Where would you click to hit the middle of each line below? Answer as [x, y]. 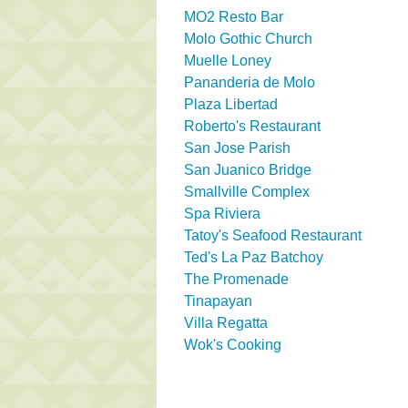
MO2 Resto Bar [234, 16]
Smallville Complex [247, 191]
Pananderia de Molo [250, 82]
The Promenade [236, 279]
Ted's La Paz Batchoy [254, 257]
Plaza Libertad [231, 104]
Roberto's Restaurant [252, 126]
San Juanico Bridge [248, 169]
